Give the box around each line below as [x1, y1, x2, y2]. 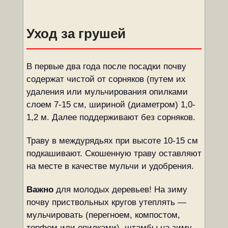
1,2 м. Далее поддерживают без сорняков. [26, 112, 195, 122]
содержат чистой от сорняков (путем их [26, 74, 186, 84]
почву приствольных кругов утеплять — [26, 197, 186, 207]
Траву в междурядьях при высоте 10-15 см [26, 136, 198, 146]
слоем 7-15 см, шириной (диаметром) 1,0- [26, 100, 195, 109]
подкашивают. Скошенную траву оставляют [26, 149, 202, 158]
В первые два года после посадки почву [26, 62, 186, 71]
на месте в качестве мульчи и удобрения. [26, 161, 194, 171]
